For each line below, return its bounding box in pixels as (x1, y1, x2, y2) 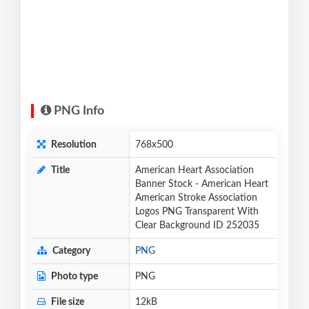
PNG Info (51, 105, 104, 118)
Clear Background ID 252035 (135, 221, 259, 231)
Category (50, 246, 90, 257)
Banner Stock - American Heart (135, 179, 268, 190)
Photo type (49, 272, 98, 282)
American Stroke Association (135, 193, 257, 203)
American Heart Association (135, 166, 254, 176)
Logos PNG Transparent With (135, 207, 259, 217)
